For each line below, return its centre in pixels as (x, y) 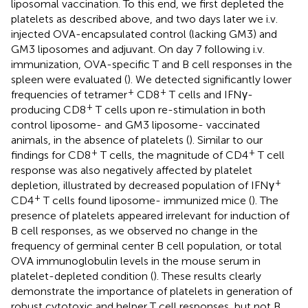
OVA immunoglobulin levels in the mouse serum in (136, 261)
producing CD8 (48, 109)
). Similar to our (226, 140)
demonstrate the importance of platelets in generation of (152, 291)
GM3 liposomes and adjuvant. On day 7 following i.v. (138, 49)
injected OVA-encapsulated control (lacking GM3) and (144, 34)
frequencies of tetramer (69, 94)
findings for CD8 (51, 155)
